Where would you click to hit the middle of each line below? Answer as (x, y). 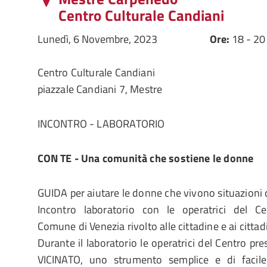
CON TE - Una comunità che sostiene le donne (145, 158)
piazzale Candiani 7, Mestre (100, 89)
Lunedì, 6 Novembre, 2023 (97, 39)
